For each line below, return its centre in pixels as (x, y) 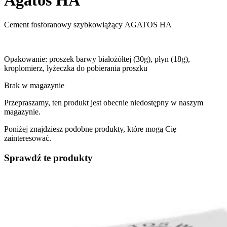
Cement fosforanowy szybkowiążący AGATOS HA (88, 25)
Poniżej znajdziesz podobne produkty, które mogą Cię (90, 129)
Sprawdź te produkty (48, 158)
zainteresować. (28, 138)
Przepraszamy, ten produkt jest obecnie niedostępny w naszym (104, 103)
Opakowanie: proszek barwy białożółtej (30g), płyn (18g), (97, 59)
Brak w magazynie (34, 86)
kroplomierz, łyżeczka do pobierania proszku (76, 68)
